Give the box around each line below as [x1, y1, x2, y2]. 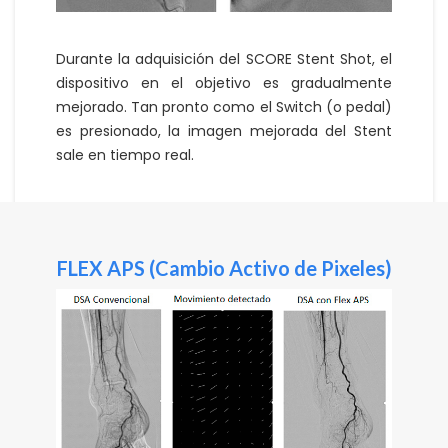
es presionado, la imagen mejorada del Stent [56, 121, 392, 142]
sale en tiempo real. [56, 145, 194, 166]
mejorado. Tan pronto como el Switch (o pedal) [56, 97, 392, 118]
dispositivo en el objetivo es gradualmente [56, 73, 392, 94]
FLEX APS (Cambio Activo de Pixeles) [56, 256, 392, 281]
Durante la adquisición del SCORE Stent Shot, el [56, 49, 392, 70]
